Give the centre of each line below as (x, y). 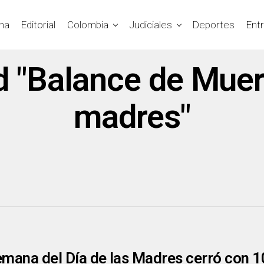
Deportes (214, 24)
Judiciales (151, 24)
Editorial (38, 24)
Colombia (88, 24)
